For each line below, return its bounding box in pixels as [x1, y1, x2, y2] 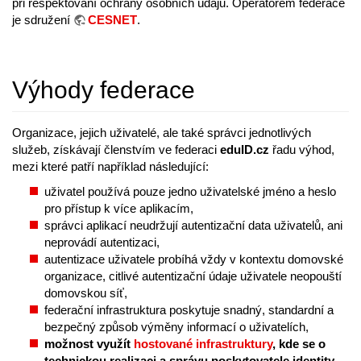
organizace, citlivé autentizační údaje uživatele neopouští [44, 269, 342, 284]
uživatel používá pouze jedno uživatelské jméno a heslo [44, 185, 336, 199]
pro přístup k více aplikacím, [44, 201, 193, 216]
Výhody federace [12, 77, 195, 104]
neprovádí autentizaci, [44, 235, 160, 250]
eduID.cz [220, 143, 269, 157]
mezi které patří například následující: [12, 160, 209, 174]
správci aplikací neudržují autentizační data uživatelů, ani [44, 218, 342, 233]
